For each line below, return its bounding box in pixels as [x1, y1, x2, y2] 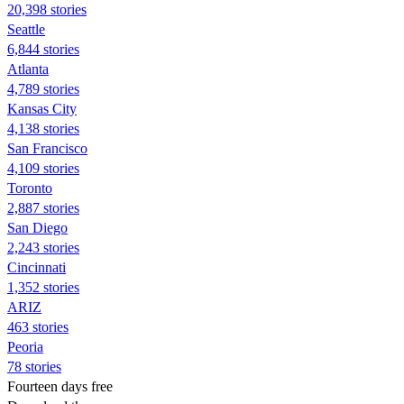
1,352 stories [7, 279, 79, 295]
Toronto [7, 179, 52, 196]
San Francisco [7, 140, 87, 156]
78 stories [7, 358, 61, 374]
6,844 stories [7, 41, 79, 57]
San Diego [7, 219, 68, 235]
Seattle [7, 21, 45, 37]
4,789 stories [7, 80, 79, 96]
